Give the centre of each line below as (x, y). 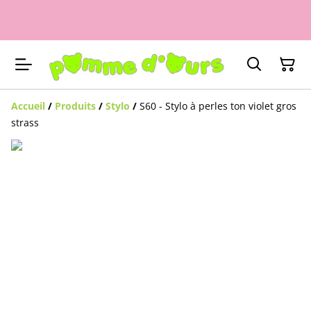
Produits (75, 106)
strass (25, 123)
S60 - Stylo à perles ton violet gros (218, 106)
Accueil (28, 106)
